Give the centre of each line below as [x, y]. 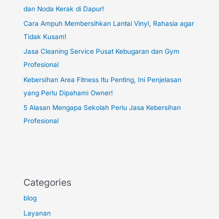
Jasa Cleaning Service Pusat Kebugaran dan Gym [102, 52]
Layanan [37, 213]
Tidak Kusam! [45, 37]
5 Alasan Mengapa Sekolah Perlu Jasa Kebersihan [102, 108]
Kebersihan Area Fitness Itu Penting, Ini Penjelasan [103, 79]
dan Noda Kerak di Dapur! [64, 9]
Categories [48, 183]
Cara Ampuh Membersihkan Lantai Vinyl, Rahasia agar [109, 24]
